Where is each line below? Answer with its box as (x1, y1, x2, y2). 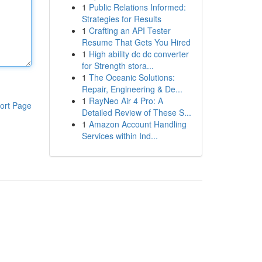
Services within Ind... (81, 130, 158, 142)
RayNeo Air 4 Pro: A (88, 95, 163, 106)
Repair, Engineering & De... (81, 83, 182, 95)
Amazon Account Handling (88, 118, 187, 130)
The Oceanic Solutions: (88, 71, 175, 83)
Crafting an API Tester (88, 25, 171, 36)
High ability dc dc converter (88, 48, 189, 60)
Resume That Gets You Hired (81, 36, 191, 48)
